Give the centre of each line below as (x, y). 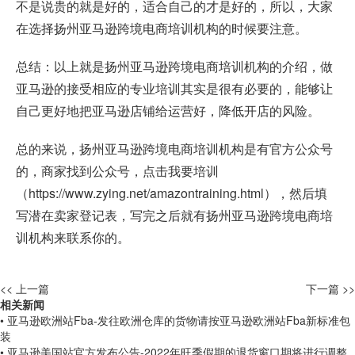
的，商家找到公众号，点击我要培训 (117, 171)
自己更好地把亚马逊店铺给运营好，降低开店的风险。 (168, 111)
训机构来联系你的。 (73, 238)
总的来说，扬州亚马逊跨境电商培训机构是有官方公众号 (174, 149)
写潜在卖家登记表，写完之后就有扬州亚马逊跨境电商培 (174, 216)
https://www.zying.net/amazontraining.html (146, 193)
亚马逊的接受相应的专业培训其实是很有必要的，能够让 (174, 89)
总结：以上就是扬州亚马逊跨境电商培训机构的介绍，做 (174, 67)
